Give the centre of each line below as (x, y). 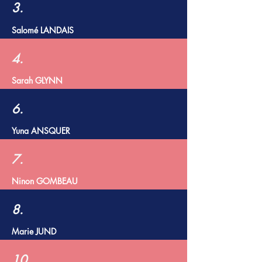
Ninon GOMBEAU (45, 181)
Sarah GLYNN (37, 80)
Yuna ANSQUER (41, 131)
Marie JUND (34, 231)
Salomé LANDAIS (43, 30)
